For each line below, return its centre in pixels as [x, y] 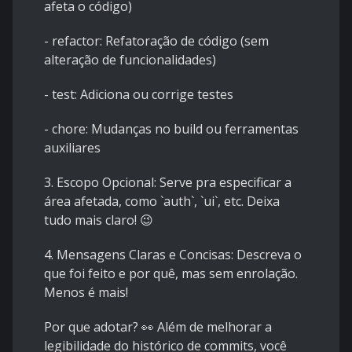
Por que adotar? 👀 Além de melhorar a [158, 327]
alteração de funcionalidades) [130, 60]
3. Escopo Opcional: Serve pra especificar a [168, 183]
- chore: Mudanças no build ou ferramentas [171, 129]
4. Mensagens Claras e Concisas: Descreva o [173, 255]
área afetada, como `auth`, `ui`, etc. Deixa [162, 202]
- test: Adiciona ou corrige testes [139, 95]
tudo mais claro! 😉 [99, 220]
